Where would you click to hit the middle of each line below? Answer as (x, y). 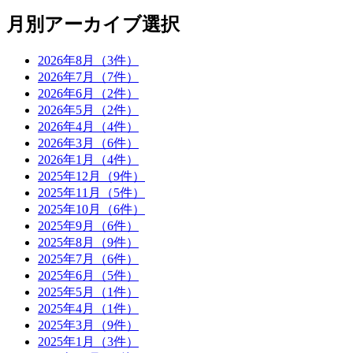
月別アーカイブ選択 (93, 24)
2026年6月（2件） (88, 93)
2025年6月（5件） (88, 275)
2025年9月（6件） (88, 225)
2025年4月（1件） (88, 308)
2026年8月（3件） (88, 60)
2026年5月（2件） (88, 110)
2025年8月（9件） (88, 242)
